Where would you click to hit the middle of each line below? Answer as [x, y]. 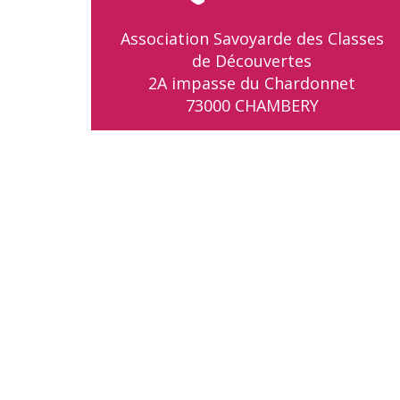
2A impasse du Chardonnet [252, 83]
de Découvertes [252, 61]
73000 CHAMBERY [252, 105]
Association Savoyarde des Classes [252, 38]
